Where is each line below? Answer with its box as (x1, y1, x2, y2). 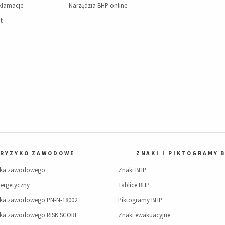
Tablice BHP (118, 180, 150, 189)
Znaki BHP (118, 165, 147, 174)
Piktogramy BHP (118, 195, 163, 204)
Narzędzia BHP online (68, 1, 127, 10)
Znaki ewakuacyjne (118, 210, 171, 219)
